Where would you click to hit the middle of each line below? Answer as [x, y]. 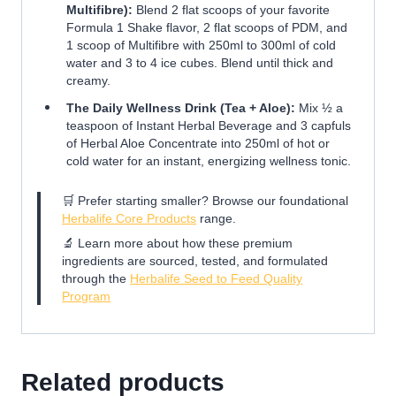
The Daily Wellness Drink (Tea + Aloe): [180, 107]
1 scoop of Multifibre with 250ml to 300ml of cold [201, 45]
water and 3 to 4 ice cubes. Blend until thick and [199, 62]
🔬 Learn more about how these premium [178, 243]
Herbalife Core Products [129, 219]
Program [87, 296]
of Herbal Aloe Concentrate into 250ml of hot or [198, 143]
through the [96, 278]
